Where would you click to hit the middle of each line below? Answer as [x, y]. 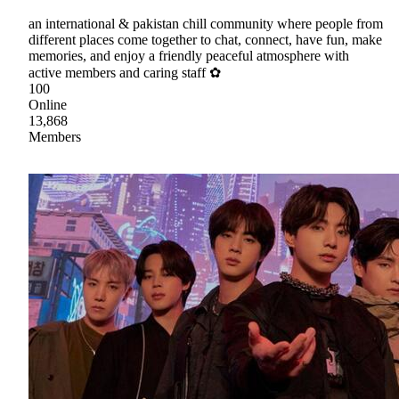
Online [48, 105]
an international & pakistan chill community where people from [206, 24]
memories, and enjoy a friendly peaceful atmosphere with [189, 56]
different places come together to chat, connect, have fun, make [205, 40]
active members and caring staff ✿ [125, 73]
